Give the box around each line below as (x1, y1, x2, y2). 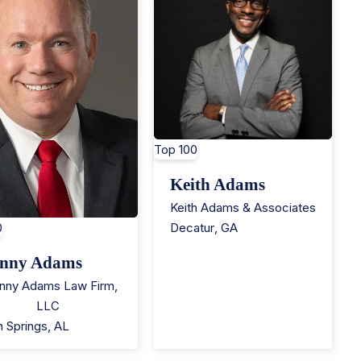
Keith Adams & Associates (169, 199, 316, 215)
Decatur (169, 219, 214, 235)
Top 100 (153, 141, 197, 157)
